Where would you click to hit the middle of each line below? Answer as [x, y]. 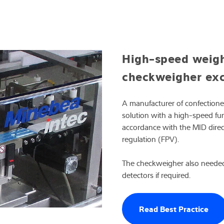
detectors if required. [156, 175]
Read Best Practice [175, 208]
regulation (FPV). [150, 139]
